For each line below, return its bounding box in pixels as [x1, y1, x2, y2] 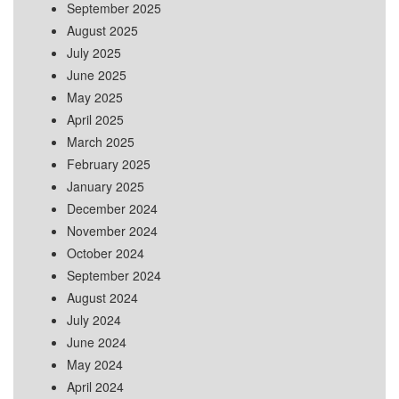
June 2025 [67, 66, 126, 85]
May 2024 [67, 355, 123, 374]
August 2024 [67, 289, 138, 307]
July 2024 [67, 311, 121, 330]
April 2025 [67, 110, 124, 129]
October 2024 [67, 244, 144, 263]
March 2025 [67, 133, 134, 151]
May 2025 [67, 88, 123, 107]
